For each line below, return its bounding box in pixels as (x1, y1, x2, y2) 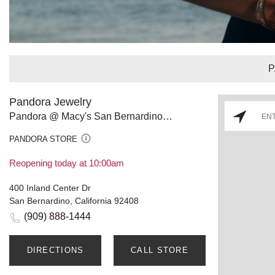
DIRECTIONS (26, 245, 84, 255)
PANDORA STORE (9, 134, 77, 144)
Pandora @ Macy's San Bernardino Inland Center (163, 110, 172, 122)
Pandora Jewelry (9, 95, 91, 108)
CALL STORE (131, 245, 188, 255)
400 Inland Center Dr (9, 182, 91, 193)
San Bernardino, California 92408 (9, 195, 139, 206)
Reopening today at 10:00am (9, 157, 124, 168)
